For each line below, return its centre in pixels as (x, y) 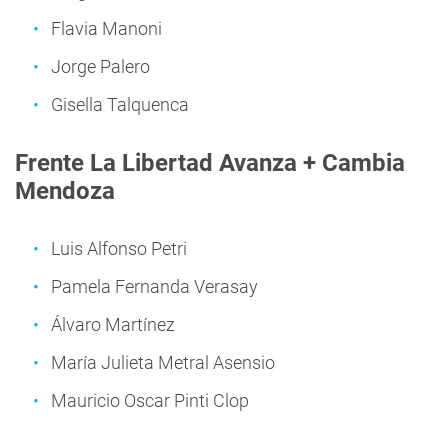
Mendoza (65, 191)
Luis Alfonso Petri (119, 248)
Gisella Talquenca (120, 104)
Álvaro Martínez (113, 324)
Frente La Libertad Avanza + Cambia (210, 163)
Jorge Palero (100, 66)
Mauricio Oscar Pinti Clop (150, 400)
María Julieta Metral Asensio (163, 362)
